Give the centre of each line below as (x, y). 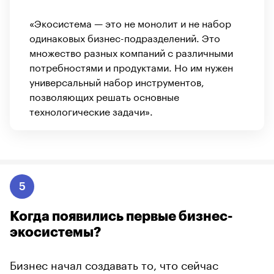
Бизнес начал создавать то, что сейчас (114, 263)
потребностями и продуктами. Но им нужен (131, 66)
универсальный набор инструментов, (117, 81)
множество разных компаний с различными (131, 51)
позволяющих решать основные (104, 95)
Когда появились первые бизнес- (121, 216)
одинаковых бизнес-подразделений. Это (125, 37)
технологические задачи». (91, 110)
